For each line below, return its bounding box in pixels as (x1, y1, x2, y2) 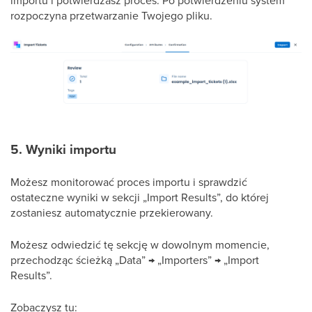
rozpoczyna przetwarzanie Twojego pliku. (10, 7, 212, 23)
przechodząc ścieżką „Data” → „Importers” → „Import (10, 252, 259, 268)
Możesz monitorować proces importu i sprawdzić (10, 174, 247, 190)
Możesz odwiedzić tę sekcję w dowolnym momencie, (10, 237, 270, 253)
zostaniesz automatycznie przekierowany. (10, 205, 213, 221)
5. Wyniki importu (10, 139, 116, 160)
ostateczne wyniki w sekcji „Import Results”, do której (10, 189, 269, 205)
